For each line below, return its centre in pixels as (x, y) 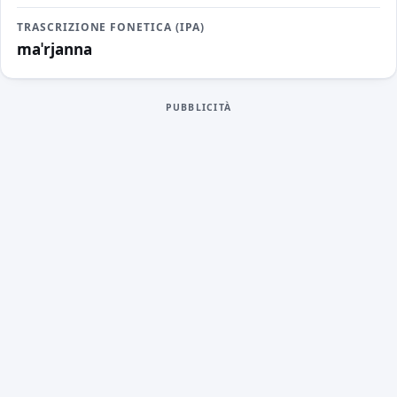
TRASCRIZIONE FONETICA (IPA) (110, 27)
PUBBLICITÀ (198, 107)
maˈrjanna (54, 50)
